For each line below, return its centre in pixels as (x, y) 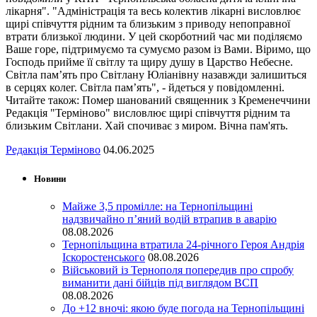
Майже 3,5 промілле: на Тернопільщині (157, 207)
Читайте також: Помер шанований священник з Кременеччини (158, 100)
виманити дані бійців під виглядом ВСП (160, 283)
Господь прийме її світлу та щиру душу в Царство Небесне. (149, 62)
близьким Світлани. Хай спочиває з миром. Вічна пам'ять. (147, 125)
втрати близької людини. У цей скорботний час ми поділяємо (154, 36)
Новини (50, 179)
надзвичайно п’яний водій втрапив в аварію (169, 219)
